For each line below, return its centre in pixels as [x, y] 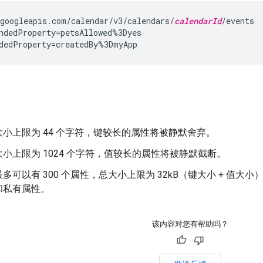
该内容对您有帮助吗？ [190, 224]
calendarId [198, 21]
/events [238, 21]
